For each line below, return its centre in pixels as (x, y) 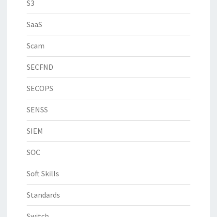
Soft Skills (43, 174)
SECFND (40, 67)
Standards (43, 195)
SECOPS (40, 88)
